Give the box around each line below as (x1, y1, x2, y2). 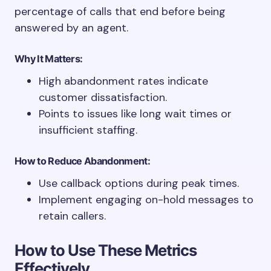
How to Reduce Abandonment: (15, 155, 151, 167)
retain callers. (39, 209, 106, 223)
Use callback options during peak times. (39, 176, 239, 191)
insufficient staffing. (39, 123, 137, 137)
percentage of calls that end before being (15, 4, 226, 19)
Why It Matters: (15, 53, 83, 65)
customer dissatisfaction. (39, 90, 167, 105)
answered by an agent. (15, 21, 128, 35)
